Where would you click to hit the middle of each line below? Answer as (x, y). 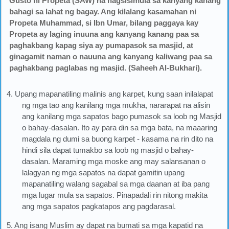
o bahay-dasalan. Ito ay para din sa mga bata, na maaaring (120, 127)
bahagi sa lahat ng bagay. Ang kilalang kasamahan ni (103, 11)
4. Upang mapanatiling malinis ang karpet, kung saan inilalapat (110, 94)
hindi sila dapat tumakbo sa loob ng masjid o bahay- (108, 150)
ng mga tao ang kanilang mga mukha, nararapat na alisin (116, 105)
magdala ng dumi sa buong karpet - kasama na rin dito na (118, 139)
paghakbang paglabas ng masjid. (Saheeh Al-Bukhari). (106, 67)
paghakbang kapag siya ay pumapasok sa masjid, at (101, 45)
